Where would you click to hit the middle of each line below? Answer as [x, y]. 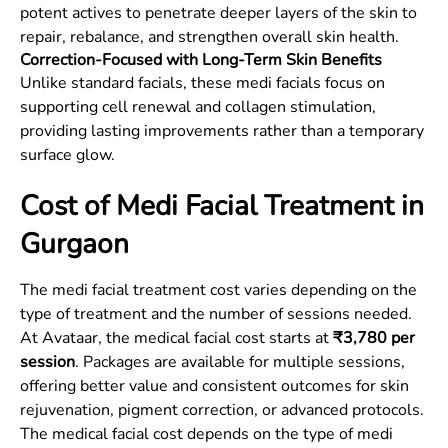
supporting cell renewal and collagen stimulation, [198, 107]
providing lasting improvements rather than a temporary [222, 131]
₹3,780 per [374, 338]
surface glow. [67, 155]
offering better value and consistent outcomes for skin [214, 386]
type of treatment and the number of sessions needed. [216, 314]
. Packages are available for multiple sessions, [240, 362]
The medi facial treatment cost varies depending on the [218, 290]
